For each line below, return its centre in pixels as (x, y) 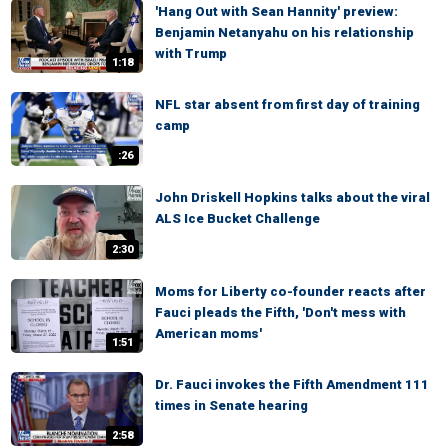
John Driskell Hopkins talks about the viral (292, 198)
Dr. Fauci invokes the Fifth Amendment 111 (292, 384)
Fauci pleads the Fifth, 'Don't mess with (280, 312)
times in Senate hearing (231, 405)
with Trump (191, 53)
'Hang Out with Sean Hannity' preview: (276, 11)
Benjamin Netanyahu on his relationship (284, 32)
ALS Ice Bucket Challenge (237, 219)
